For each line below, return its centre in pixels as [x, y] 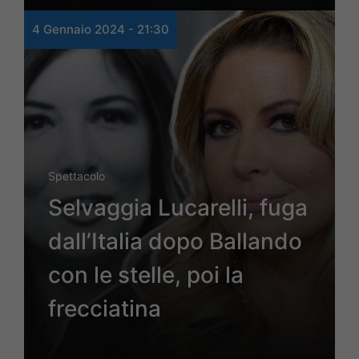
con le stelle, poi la [146, 275]
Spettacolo [77, 176]
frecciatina [105, 309]
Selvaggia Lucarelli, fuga [178, 208]
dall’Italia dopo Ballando [175, 242]
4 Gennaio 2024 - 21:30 [101, 30]
